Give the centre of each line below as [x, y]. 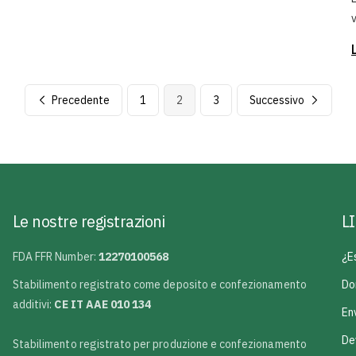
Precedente [80, 100]
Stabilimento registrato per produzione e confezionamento [159, 344]
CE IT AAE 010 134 [103, 305]
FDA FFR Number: [55, 257]
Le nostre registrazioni [89, 222]
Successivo [277, 100]
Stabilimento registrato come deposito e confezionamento [159, 285]
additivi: [33, 305]
